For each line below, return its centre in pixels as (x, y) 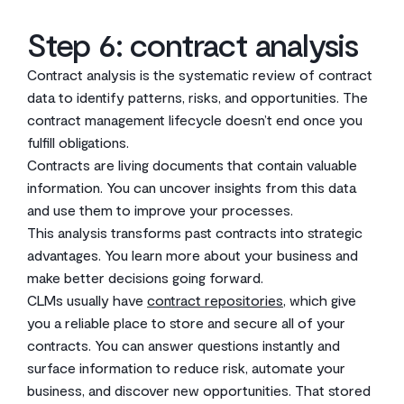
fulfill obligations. (78, 142)
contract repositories (215, 300)
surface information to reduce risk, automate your (186, 367)
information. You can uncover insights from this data (192, 187)
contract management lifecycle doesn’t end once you (195, 119)
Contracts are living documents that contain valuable (192, 165)
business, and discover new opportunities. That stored (199, 390)
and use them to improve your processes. (160, 210)
